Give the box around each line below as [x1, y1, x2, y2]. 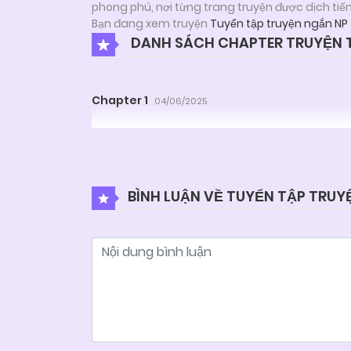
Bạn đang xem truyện [92, 16, 210, 31]
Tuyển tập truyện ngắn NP [210, 16, 348, 31]
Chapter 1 [92, 92, 148, 108]
